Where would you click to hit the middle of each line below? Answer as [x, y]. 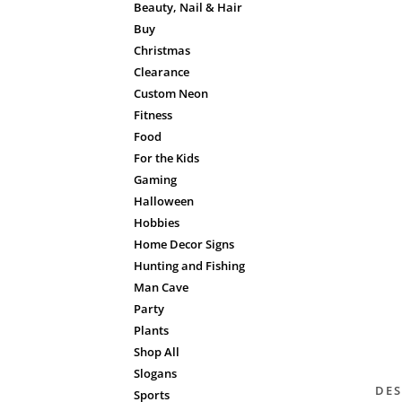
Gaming [156, 179]
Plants [152, 330]
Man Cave [162, 287]
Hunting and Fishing [190, 266]
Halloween [164, 201]
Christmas [162, 50]
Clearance [162, 72]
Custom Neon [171, 93]
